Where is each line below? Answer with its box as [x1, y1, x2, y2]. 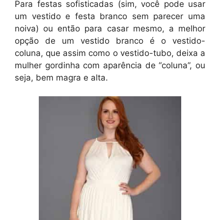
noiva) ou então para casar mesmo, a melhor [15, 23, 205, 33]
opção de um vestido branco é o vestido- [15, 35, 205, 46]
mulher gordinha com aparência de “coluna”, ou [15, 60, 205, 70]
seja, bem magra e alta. [15, 72, 108, 82]
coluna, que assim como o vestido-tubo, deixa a [15, 48, 205, 58]
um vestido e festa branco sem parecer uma [15, 11, 205, 21]
